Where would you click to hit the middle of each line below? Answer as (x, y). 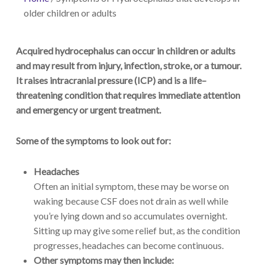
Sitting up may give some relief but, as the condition (137, 230)
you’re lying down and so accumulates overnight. (130, 215)
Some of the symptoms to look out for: (93, 140)
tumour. (226, 65)
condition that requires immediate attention (151, 95)
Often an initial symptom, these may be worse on (131, 186)
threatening (39, 95)
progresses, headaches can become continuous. (128, 245)
